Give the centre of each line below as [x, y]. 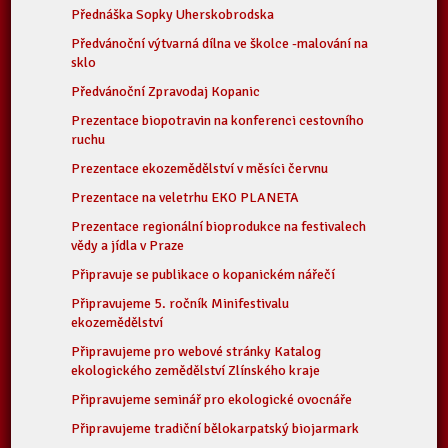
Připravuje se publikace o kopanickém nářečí [203, 274]
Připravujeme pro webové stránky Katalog [196, 351]
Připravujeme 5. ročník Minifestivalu [180, 303]
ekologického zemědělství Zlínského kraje [196, 370]
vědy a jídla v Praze [128, 245]
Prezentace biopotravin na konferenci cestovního [218, 120]
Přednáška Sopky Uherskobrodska [173, 14]
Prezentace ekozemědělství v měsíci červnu [200, 168]
